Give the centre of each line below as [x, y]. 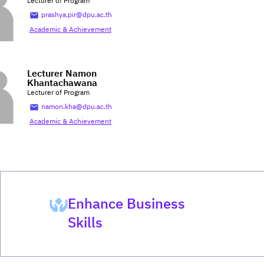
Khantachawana [62, 84]
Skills [85, 224]
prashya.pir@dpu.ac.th [77, 15]
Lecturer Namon [62, 74]
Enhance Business [126, 205]
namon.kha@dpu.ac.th [77, 107]
